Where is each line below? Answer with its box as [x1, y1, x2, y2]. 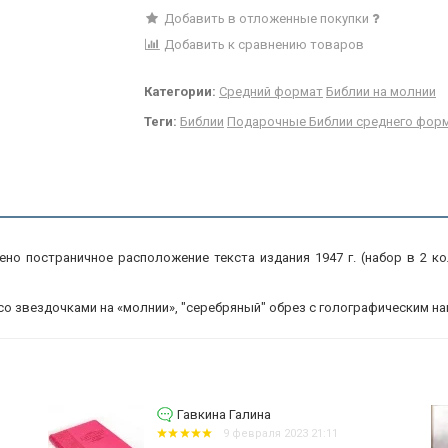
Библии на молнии [326, 84, 436, 99]
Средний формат [219, 84, 323, 99]
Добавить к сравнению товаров [160, 37, 364, 52]
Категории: [144, 84, 216, 99]
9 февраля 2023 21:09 [249, 427, 365, 440]
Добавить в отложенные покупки [163, 11, 369, 26]
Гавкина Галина [202, 407, 297, 422]
